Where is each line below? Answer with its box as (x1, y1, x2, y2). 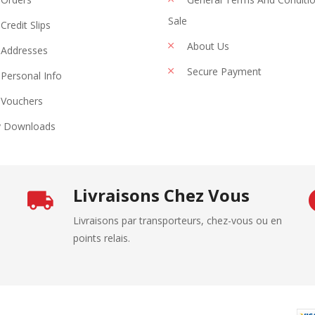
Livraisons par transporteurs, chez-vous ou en (72, 213, 282, 227)
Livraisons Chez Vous (72, 183, 250, 207)
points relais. (72, 231, 130, 245)
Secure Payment (184, 64, 262, 78)
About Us (184, 39, 229, 53)
